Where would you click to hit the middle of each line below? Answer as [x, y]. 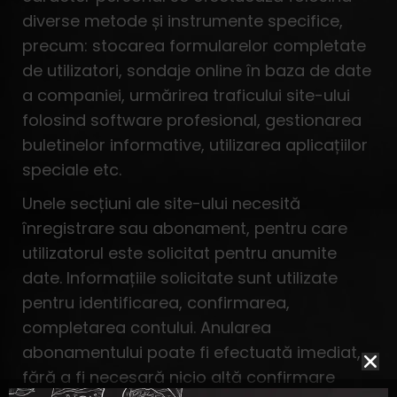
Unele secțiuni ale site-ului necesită [161, 203]
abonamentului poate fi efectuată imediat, [191, 352]
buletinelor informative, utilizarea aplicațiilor [195, 145]
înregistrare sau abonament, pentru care [185, 228]
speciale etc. [72, 170]
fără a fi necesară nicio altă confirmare [179, 377]
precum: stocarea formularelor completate [194, 46]
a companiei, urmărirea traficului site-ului [186, 95]
